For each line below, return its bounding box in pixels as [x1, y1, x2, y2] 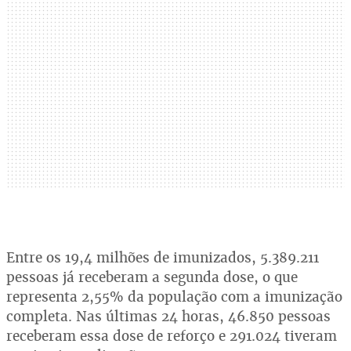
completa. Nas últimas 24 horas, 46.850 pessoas [6, 307, 331, 325]
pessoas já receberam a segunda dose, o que [6, 268, 298, 286]
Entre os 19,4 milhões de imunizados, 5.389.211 [6, 248, 319, 266]
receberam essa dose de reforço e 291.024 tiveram [6, 327, 337, 345]
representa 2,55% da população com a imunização [6, 288, 342, 306]
